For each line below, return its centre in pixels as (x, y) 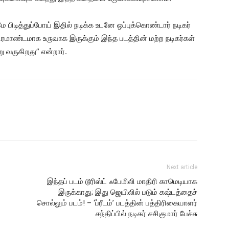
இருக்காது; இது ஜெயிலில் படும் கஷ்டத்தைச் (128, 192)
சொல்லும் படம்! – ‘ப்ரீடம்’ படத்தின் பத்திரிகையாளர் (117, 203)
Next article (182, 167)
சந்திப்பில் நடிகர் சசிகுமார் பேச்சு (146, 214)
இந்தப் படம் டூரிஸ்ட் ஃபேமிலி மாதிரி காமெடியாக (122, 181)
